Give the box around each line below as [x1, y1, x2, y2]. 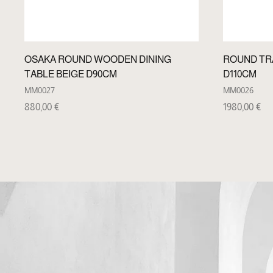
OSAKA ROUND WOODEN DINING [24, 54, 171, 65]
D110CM [223, 69, 257, 80]
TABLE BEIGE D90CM [24, 69, 117, 80]
